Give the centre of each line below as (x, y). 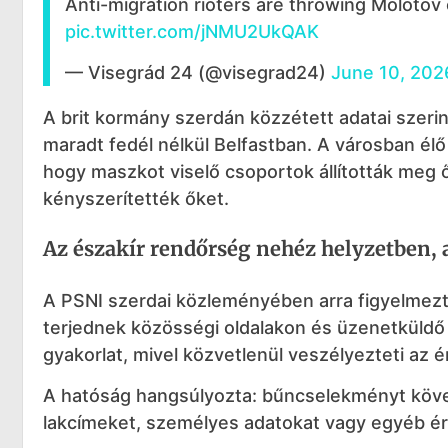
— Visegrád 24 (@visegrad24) (198, 73)
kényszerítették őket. (136, 199)
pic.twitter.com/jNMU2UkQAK (192, 31)
